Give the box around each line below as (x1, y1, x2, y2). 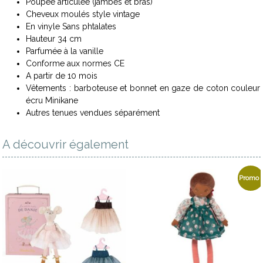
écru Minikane (26, 95, 79, 105)
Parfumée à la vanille (26, 46, 104, 56)
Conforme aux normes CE (26, 58, 125, 68)
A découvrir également (2, 137, 129, 151)
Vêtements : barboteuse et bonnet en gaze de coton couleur (26, 83, 261, 93)
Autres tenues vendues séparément (26, 107, 160, 117)
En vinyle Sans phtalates (26, 21, 117, 31)
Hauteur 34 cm (26, 33, 82, 43)
